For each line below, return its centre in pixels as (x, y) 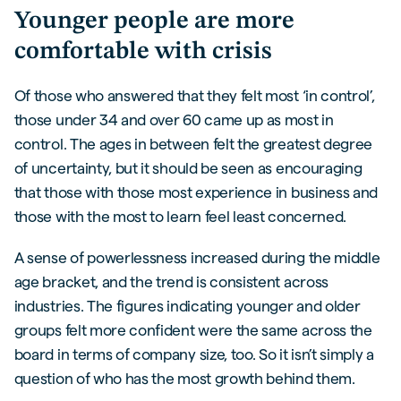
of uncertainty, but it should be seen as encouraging (188, 167)
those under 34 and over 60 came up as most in (174, 119)
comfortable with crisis (143, 52)
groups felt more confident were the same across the (193, 329)
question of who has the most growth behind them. (184, 378)
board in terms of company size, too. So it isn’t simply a (194, 354)
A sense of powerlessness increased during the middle (197, 257)
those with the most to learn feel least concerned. (180, 216)
